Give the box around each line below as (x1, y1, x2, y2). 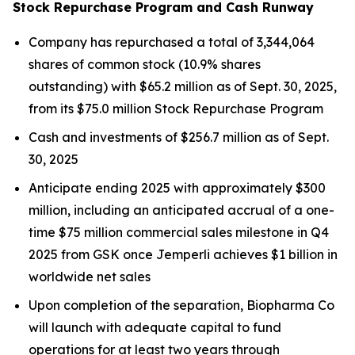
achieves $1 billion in (210, 246, 338, 262)
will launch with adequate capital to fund (29, 319, 281, 335)
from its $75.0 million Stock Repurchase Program (29, 101, 323, 116)
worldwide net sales (29, 269, 151, 284)
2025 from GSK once (29, 246, 156, 262)
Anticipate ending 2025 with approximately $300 (29, 180, 326, 196)
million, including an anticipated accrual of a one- (29, 202, 334, 218)
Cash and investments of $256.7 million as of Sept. (29, 129, 329, 145)
